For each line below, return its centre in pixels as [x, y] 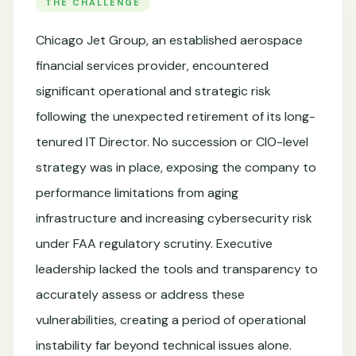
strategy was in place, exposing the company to [176, 167]
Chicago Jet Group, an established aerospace [169, 40]
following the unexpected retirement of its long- [176, 116]
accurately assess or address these [140, 294]
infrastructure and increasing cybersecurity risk [174, 218]
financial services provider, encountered [152, 66]
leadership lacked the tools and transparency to [177, 269]
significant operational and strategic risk [153, 91]
